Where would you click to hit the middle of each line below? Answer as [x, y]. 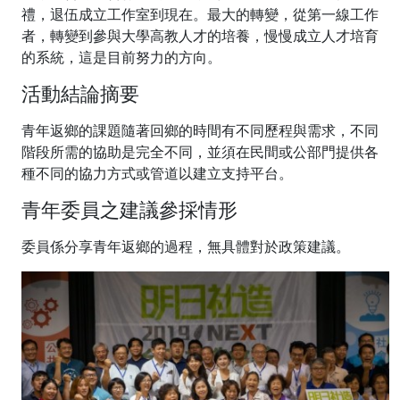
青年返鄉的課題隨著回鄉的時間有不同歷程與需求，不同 [200, 130]
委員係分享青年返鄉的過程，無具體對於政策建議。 [186, 246]
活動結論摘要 [80, 93]
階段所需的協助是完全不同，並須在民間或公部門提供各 [200, 152]
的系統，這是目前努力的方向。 [121, 57]
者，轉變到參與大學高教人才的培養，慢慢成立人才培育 [200, 36]
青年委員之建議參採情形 [129, 209]
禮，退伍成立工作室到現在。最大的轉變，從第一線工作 [200, 14]
